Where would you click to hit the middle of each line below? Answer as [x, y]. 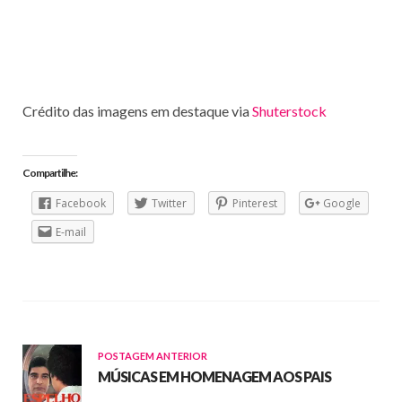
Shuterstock [289, 111]
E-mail [71, 232]
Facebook [81, 204]
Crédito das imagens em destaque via [137, 111]
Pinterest [255, 204]
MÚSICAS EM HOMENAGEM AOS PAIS [214, 377]
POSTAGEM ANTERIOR [153, 356]
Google [342, 204]
